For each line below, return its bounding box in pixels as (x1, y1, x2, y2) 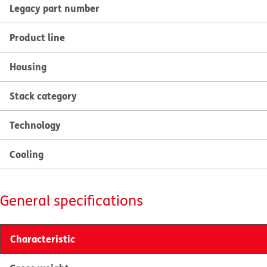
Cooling (10, 147, 44, 161)
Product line (10, 30, 65, 44)
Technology (10, 118, 61, 132)
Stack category (10, 89, 77, 103)
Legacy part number (10, 1, 100, 15)
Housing (10, 60, 46, 73)
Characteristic (10, 232, 75, 246)
